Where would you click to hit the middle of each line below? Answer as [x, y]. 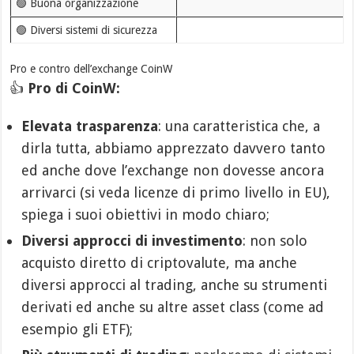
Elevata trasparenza [90, 126]
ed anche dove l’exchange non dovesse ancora [173, 170]
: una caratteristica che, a [239, 126]
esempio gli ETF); [77, 329]
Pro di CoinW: [74, 88]
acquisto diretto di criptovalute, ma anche [160, 263]
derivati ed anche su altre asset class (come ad [173, 307]
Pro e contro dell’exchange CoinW [91, 69]
